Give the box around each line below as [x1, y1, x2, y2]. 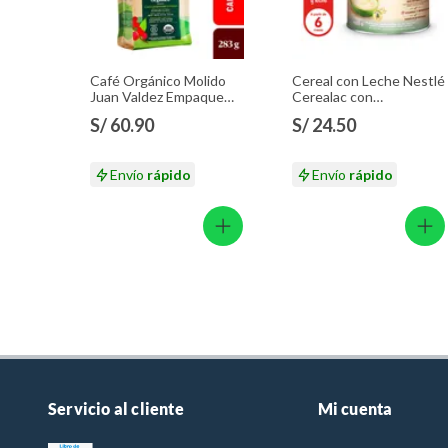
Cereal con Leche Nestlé [292, 72, 445, 90]
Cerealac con [292, 88, 373, 106]
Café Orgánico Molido [90, 72, 226, 90]
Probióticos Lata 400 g [292, 104, 432, 122]
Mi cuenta [317, 399, 393, 419]
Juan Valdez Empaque [90, 88, 224, 106]
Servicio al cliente [48, 399, 184, 419]
